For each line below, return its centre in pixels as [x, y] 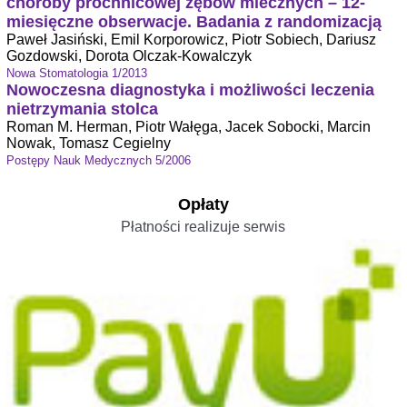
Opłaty [203, 205]
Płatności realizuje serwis [203, 227]
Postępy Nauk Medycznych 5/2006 [98, 161]
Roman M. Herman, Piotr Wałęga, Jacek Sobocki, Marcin [188, 127]
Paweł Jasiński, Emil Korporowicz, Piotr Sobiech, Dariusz [191, 40]
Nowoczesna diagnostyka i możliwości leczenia [190, 90]
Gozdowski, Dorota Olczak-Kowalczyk [129, 56]
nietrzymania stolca [82, 109]
